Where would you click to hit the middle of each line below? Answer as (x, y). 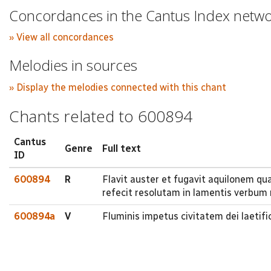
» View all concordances (61, 37)
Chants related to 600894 (101, 116)
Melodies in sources (73, 65)
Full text (122, 149)
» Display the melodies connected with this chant (118, 87)
